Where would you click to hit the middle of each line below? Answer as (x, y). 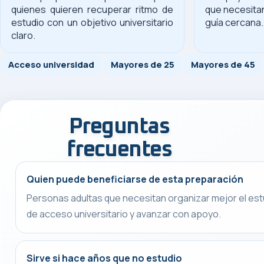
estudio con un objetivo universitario (92, 22)
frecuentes (119, 149)
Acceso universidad (51, 64)
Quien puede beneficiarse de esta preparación (135, 179)
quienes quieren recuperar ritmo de (92, 9)
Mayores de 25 (143, 64)
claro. (23, 35)
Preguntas (119, 126)
